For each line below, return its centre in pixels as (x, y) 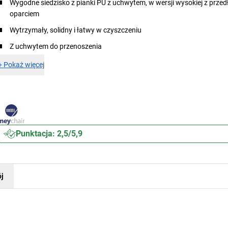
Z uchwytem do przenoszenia (56, 46)
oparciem (25, 14)
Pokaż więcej (24, 65)
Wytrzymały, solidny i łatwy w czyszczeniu (76, 30)
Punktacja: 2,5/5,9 (49, 134)
